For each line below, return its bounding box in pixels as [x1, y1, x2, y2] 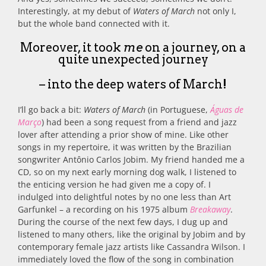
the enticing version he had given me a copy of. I [18, 178, 211, 190]
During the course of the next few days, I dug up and [18, 216, 228, 227]
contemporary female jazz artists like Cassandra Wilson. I [18, 240, 245, 252]
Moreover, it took [20, 40, 123, 55]
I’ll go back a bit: [18, 103, 84, 115]
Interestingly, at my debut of [18, 5, 133, 17]
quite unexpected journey [58, 52, 208, 66]
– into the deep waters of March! [39, 77, 227, 91]
